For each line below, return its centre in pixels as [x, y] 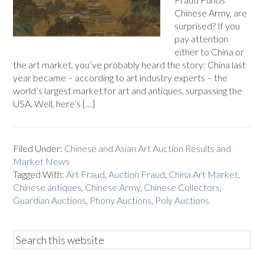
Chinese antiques [47, 187]
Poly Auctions [182, 200]
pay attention [202, 39]
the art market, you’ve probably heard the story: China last [130, 65]
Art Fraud [86, 174]
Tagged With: [40, 174]
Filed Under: [39, 148]
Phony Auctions [121, 200]
